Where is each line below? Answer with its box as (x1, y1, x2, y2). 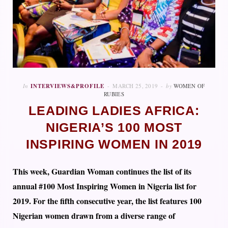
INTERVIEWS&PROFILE (31, 82, 105, 91)
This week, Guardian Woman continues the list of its (13, 165, 191, 178)
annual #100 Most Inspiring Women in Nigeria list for (13, 180, 196, 192)
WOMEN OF (174, 82, 205, 90)
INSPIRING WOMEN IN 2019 (25, 137, 203, 152)
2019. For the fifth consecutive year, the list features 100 (13, 195, 202, 207)
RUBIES (104, 90, 124, 98)
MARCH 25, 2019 (112, 82, 158, 90)
